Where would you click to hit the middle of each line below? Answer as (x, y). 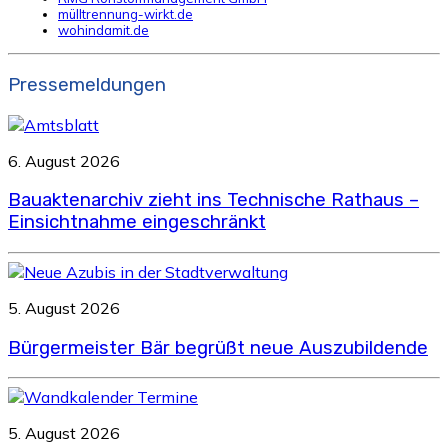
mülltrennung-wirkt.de (125, 14)
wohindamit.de (103, 30)
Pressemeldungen (87, 84)
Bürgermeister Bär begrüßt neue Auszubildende (218, 347)
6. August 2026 (64, 160)
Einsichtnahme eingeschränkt (137, 222)
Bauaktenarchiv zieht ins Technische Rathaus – (213, 200)
